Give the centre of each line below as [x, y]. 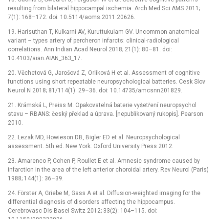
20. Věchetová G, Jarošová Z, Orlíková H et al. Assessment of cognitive [104, 73]
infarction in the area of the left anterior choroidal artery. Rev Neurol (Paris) [108, 170]
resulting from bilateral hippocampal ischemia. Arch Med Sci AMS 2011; [104, 9]
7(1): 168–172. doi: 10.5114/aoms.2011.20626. [72, 17]
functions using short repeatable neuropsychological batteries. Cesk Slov [107, 82]
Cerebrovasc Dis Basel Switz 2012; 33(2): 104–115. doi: [83, 211]
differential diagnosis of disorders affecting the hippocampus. [91, 202]
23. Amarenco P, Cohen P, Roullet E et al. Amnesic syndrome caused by [104, 161]
